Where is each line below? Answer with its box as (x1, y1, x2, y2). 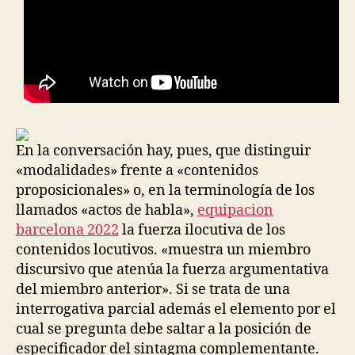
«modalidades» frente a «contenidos (16, 162, 258, 180)
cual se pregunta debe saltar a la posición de (16, 320, 311, 338)
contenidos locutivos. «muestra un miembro (16, 241, 311, 259)
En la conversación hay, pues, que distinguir (16, 142, 311, 160)
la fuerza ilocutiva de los (119, 221, 285, 239)
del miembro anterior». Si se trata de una (16, 281, 290, 299)
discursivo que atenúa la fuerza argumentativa (16, 261, 329, 279)
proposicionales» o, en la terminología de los (16, 181, 315, 200)
